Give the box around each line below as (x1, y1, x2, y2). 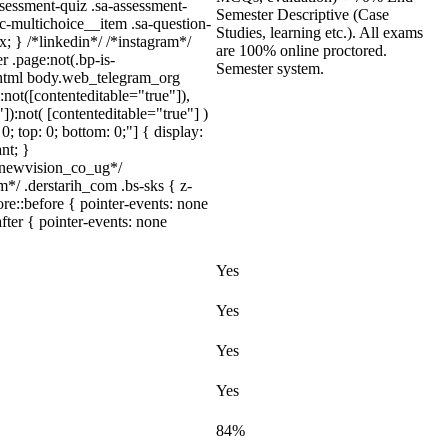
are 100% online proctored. (216, 42, 387, 59)
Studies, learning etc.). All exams (216, 24, 423, 41)
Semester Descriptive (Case (216, 6, 389, 23)
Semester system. (216, 60, 324, 77)
